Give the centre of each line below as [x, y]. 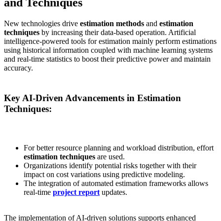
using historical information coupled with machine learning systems [108, 50]
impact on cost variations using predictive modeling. [104, 175]
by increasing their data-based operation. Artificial [118, 33]
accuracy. [18, 68]
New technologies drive [42, 24]
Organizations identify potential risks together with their [110, 166]
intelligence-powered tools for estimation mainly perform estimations [110, 41]
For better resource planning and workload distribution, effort [119, 148]
